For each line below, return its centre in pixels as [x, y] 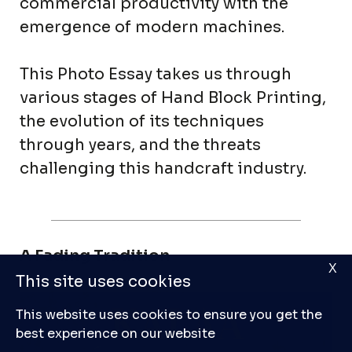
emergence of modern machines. [154, 27]
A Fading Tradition [95, 256]
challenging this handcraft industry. [163, 169]
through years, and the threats [140, 145]
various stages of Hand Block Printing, [173, 98]
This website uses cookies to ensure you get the [169, 315]
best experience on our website [115, 334]
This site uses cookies [103, 282]
